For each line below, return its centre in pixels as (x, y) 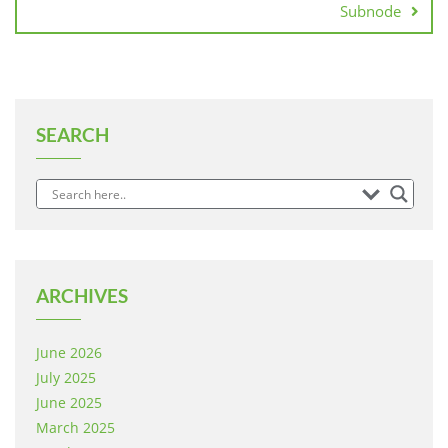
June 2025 (69, 402)
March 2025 (75, 427)
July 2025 (66, 377)
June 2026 (69, 352)
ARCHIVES (82, 295)
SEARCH (72, 134)
